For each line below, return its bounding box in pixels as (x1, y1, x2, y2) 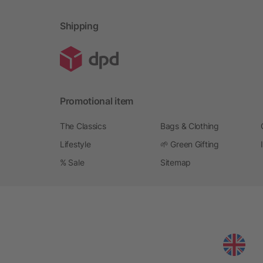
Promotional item (60, 95, 133, 107)
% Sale (60, 157, 85, 167)
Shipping (60, 19, 99, 32)
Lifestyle (60, 139, 91, 149)
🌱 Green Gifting (160, 139, 219, 149)
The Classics (60, 120, 106, 131)
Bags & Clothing (160, 120, 219, 131)
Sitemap (160, 157, 191, 167)
